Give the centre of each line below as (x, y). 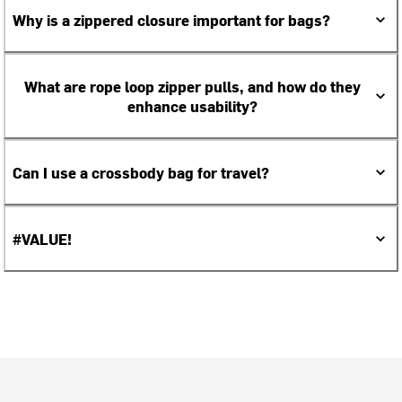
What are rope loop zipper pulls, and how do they (192, 87)
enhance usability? (192, 106)
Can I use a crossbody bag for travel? (141, 173)
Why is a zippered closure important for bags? (172, 20)
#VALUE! (43, 239)
